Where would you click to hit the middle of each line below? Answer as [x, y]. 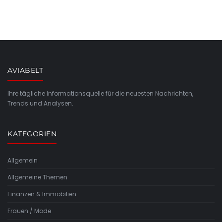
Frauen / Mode [29, 211]
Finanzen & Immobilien [42, 194]
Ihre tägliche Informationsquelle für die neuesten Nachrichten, [100, 93]
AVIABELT [25, 70]
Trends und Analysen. [40, 103]
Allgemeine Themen [37, 177]
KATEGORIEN [32, 134]
